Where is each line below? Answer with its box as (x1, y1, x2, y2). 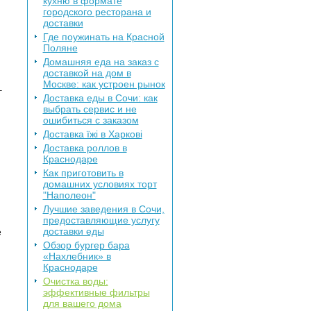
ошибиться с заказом (42, 115, 139, 126)
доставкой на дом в (42, 67, 131, 78)
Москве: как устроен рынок (42, 78, 165, 90)
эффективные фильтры (42, 287, 150, 298)
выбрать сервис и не (42, 103, 137, 115)
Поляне (42, 42, 78, 53)
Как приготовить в (42, 167, 124, 178)
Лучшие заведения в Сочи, (42, 203, 165, 215)
